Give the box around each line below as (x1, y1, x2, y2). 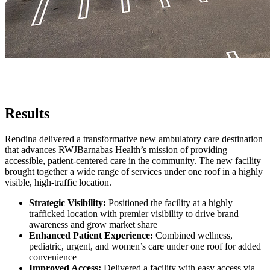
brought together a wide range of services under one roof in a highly (5, 166, 263, 177)
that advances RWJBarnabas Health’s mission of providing (5, 145, 227, 155)
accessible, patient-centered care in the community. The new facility (5, 155, 261, 166)
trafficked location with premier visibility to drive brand (29, 209, 239, 219)
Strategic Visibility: (29, 198, 106, 209)
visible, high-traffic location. (5, 177, 111, 188)
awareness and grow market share (29, 219, 157, 230)
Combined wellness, (153, 230, 233, 241)
